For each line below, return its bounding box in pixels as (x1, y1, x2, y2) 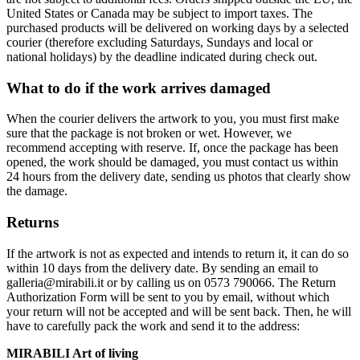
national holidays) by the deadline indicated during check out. (6, 49, 317, 63)
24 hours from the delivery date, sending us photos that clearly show (6, 170, 351, 184)
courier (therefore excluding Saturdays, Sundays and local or (6, 35, 313, 49)
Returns (6, 214, 59, 231)
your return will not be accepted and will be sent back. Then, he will (6, 304, 351, 318)
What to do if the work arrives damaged (6, 79, 271, 96)
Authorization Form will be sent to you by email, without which (6, 289, 329, 304)
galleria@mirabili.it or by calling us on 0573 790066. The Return (6, 275, 336, 289)
